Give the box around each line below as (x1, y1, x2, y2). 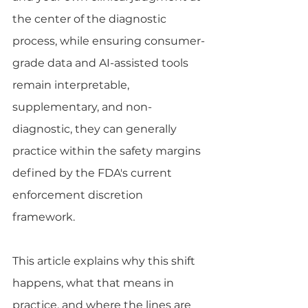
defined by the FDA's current (12, 166, 175, 179)
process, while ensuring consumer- (12, 34, 205, 47)
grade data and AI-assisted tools (12, 56, 191, 69)
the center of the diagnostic (12, 12, 169, 25)
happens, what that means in (12, 276, 177, 289)
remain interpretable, (12, 78, 132, 91)
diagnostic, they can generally (12, 122, 179, 135)
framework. (12, 210, 75, 223)
